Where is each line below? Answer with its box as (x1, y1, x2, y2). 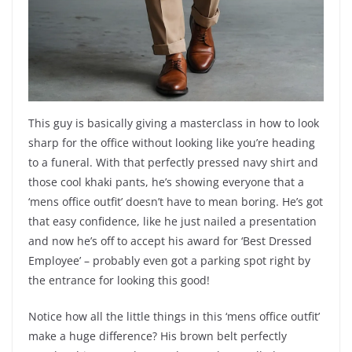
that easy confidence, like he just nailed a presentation (28, 214, 317, 229)
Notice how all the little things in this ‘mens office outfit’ (28, 309, 320, 324)
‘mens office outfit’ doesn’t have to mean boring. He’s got (28, 194, 323, 210)
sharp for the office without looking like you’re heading (28, 135, 315, 151)
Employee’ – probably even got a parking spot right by (28, 253, 310, 269)
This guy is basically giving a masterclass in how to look (28, 115, 319, 131)
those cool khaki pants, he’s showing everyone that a (28, 174, 304, 190)
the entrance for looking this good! (28, 273, 210, 288)
